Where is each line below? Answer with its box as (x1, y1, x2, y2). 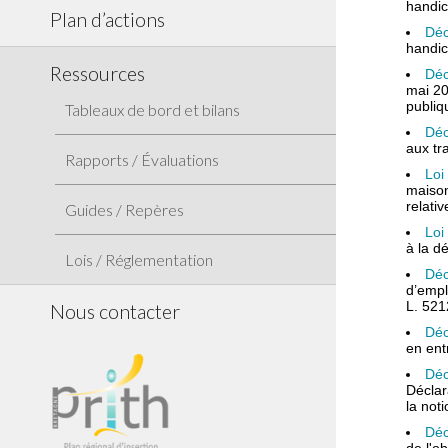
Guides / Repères (65, 200, 184, 219)
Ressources (50, 62, 145, 85)
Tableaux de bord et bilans (65, 100, 240, 119)
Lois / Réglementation (65, 250, 213, 269)
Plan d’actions (50, 8, 165, 31)
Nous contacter (50, 300, 180, 323)
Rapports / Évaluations (65, 150, 219, 169)
